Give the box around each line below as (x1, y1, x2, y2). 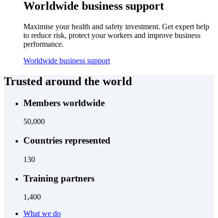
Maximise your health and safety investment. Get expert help (23, 22, 209, 31)
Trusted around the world (4, 74, 132, 88)
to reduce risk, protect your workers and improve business (23, 31, 200, 39)
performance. (23, 39, 64, 48)
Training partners (23, 173, 94, 183)
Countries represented (23, 135, 110, 146)
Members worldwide (23, 97, 105, 108)
